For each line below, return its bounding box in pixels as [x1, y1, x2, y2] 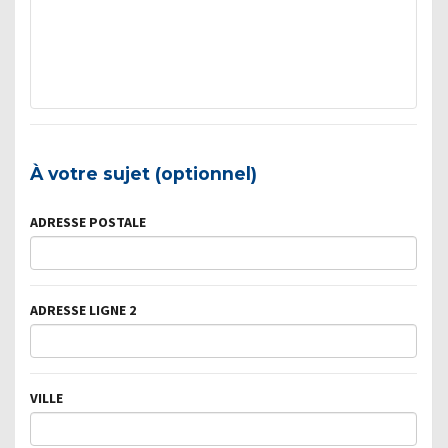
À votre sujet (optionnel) [30, 162, 257, 184]
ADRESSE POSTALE [30, 212, 146, 231]
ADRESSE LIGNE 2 [30, 300, 136, 319]
